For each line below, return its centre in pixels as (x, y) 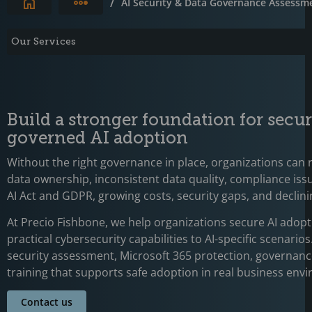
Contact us (47, 302)
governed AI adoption (97, 137)
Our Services (44, 41)
